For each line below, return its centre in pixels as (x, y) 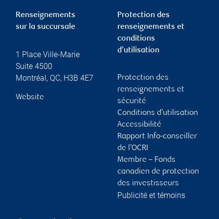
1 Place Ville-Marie (48, 54)
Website (30, 97)
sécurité (132, 101)
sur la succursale (45, 27)
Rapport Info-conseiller (157, 136)
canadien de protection (158, 172)
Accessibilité (139, 125)
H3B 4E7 (78, 78)
